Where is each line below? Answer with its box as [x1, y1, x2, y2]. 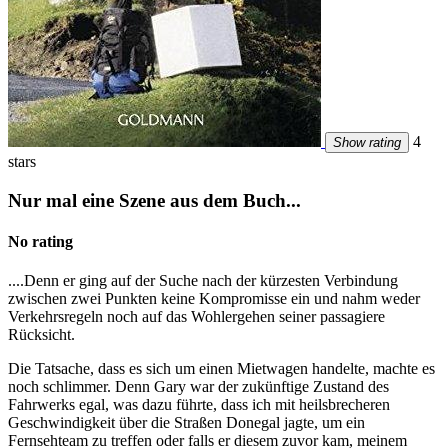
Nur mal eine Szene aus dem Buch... [8, 189, 301, 211]
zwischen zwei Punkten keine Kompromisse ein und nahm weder [8, 290, 420, 308]
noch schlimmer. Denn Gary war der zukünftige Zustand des [8, 378, 389, 396]
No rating [8, 232, 73, 250]
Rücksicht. [8, 326, 75, 344]
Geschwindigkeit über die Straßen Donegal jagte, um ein [8, 414, 365, 432]
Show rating [333, 134, 401, 150]
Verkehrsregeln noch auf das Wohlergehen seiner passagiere [8, 308, 385, 326]
